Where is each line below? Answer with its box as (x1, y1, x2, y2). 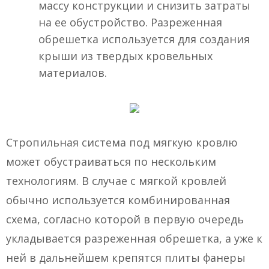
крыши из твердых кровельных (38, 49, 213, 64)
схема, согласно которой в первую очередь (6, 212, 244, 227)
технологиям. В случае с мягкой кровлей (6, 174, 226, 189)
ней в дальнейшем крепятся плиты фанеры (6, 250, 246, 265)
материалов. (38, 65, 107, 80)
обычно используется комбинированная (6, 193, 230, 208)
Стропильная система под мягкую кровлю (6, 135, 238, 150)
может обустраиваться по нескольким (6, 154, 216, 169)
